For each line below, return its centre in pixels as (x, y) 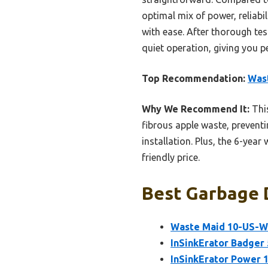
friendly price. (171, 157)
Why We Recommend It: (196, 109)
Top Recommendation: (194, 78)
